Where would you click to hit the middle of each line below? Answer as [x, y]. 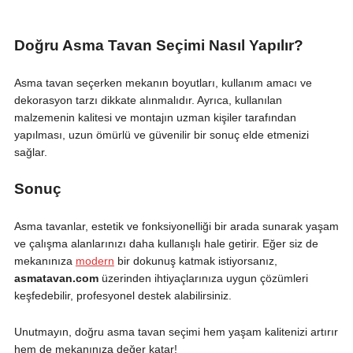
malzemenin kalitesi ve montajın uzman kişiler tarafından [155, 117]
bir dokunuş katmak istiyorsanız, [195, 260]
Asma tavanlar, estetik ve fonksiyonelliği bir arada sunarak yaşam [176, 226]
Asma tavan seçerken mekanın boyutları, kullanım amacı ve [163, 82]
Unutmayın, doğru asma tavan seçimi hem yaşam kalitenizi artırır [176, 331]
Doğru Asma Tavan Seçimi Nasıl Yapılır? [158, 45]
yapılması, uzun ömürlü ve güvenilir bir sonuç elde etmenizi [161, 134]
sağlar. [30, 152]
